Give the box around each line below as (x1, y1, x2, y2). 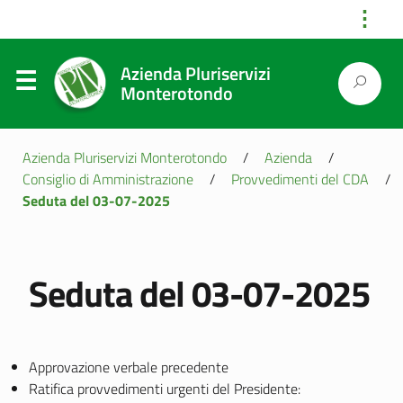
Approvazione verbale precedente (29, 356, 228, 378)
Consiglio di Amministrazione (22, 168, 193, 190)
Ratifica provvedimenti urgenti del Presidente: (29, 378, 300, 399)
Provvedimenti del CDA (231, 168, 369, 190)
